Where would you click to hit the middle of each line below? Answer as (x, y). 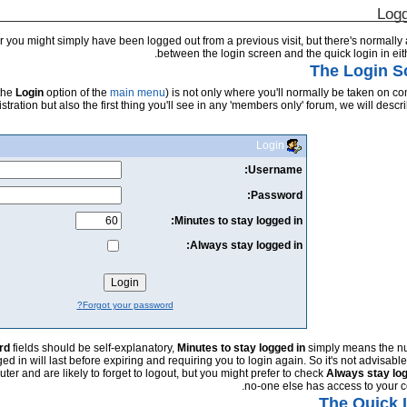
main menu (138, 92)
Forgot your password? (128, 304)
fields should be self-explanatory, (94, 347)
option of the (77, 92)
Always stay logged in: (246, 245)
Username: (275, 169)
